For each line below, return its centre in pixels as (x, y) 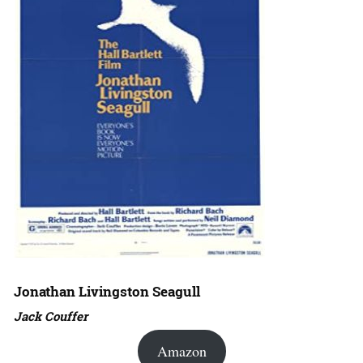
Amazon (181, 351)
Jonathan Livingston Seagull (107, 292)
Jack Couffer (51, 316)
